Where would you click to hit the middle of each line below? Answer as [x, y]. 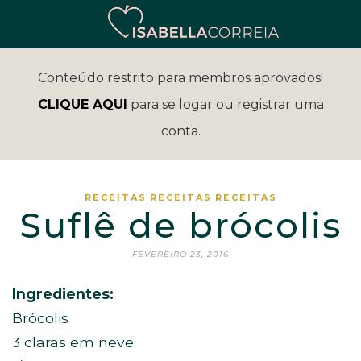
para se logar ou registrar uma [225, 104]
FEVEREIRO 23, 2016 [180, 254]
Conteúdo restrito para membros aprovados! [180, 78]
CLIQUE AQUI [82, 104]
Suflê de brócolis [180, 225]
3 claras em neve [73, 342]
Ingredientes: [63, 294]
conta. [180, 131]
